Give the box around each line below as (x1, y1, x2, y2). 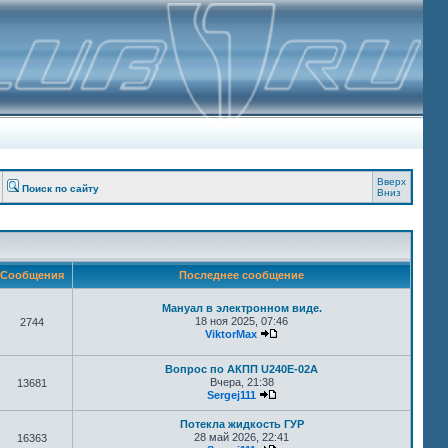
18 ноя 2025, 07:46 (195, 315, 288, 327)
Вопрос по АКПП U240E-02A (165, 363, 318, 375)
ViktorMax (205, 328, 257, 340)
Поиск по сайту (22, 183, 99, 194)
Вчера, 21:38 (209, 376, 274, 388)
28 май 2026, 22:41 (194, 431, 289, 443)
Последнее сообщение (176, 269, 307, 281)
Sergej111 (206, 389, 256, 401)
